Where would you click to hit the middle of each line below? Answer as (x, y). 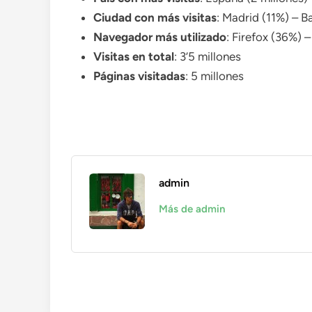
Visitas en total (134, 56)
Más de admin (192, 209)
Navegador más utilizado (160, 37)
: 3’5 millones (208, 56)
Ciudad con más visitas (155, 17)
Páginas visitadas (139, 76)
